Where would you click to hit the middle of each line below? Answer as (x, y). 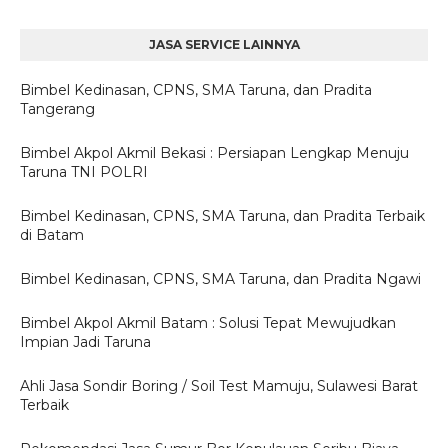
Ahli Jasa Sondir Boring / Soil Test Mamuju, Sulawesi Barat (219, 386)
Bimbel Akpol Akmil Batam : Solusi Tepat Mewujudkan (208, 323)
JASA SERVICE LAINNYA (224, 44)
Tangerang (57, 109)
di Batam (52, 235)
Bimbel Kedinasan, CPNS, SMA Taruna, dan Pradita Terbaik (222, 216)
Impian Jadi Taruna (85, 342)
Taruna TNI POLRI (84, 172)
